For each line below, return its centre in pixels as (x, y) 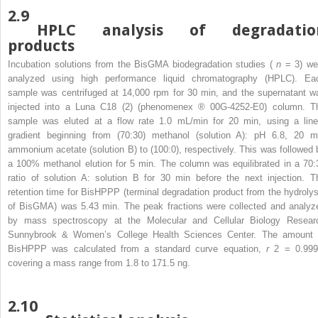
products (41, 45)
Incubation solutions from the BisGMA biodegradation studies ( (142, 64)
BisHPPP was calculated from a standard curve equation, (137, 248)
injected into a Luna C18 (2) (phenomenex (103, 106)
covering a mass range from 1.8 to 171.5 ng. (99, 263)
